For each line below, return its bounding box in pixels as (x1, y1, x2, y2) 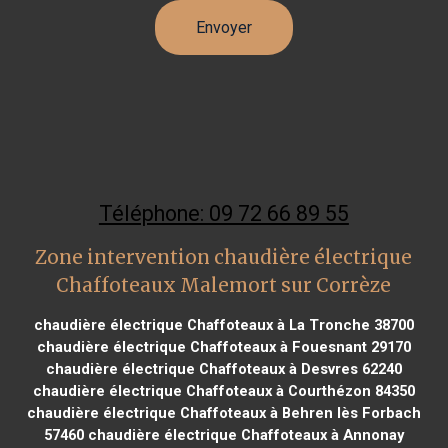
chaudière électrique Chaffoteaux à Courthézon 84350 (32, 381, 415, 400)
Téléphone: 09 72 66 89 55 (98, 200, 349, 226)
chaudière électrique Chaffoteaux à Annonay (83, 425, 404, 444)
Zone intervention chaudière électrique (35, 245, 413, 269)
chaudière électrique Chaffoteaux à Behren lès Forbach (26, 403, 421, 422)
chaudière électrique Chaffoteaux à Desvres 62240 (45, 359, 402, 378)
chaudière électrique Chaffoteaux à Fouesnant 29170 (36, 337, 411, 356)
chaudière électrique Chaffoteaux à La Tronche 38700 (33, 315, 414, 334)
